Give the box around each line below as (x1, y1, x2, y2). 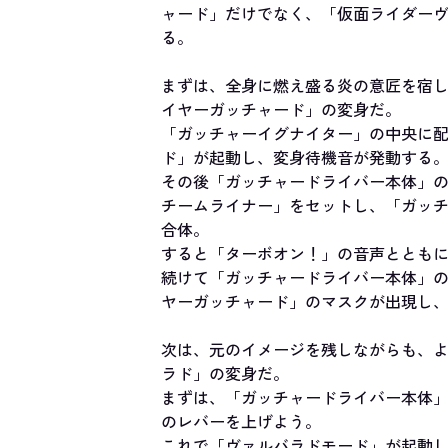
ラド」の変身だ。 (161, 360, 290, 385)
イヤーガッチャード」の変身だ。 (161, 96, 402, 121)
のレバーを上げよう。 (161, 408, 322, 433)
